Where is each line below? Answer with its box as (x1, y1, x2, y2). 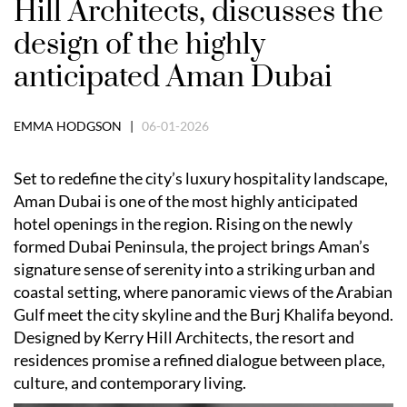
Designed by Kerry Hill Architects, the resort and (14, 326, 354, 347)
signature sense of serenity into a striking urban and (14, 258, 375, 279)
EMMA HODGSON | (14, 117, 142, 134)
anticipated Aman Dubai (14, 58, 333, 96)
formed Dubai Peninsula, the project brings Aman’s (14, 235, 370, 256)
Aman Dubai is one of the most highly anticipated (14, 190, 358, 211)
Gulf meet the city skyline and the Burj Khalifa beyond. (14, 303, 393, 324)
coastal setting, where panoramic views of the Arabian (14, 281, 392, 302)
